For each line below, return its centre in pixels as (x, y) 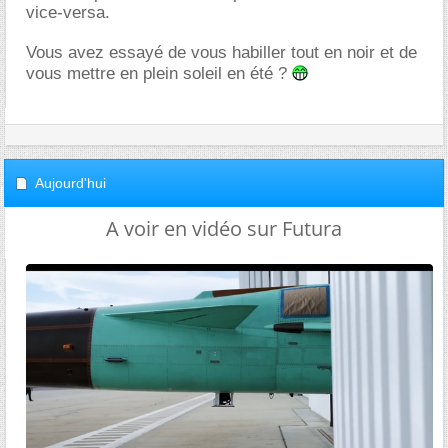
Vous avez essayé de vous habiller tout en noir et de (221, 52)
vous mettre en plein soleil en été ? (159, 73)
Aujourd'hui (70, 183)
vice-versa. (68, 12)
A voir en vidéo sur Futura (224, 228)
